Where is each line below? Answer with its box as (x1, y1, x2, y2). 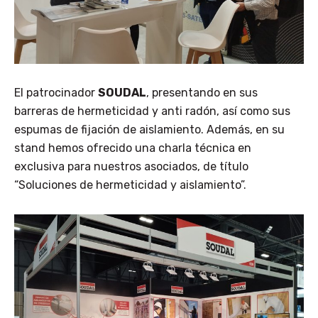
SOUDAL (98, 86, 146, 100)
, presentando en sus (146, 86, 258, 100)
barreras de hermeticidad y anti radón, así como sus (14, 104, 290, 119)
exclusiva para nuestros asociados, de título (14, 160, 248, 174)
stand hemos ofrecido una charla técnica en (14, 141, 251, 155)
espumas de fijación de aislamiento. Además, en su (14, 123, 285, 137)
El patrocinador (14, 86, 98, 100)
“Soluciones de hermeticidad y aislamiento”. (14, 178, 246, 192)
